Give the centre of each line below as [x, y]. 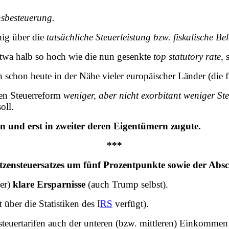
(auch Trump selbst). [127, 184]
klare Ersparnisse [49, 184]
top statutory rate [187, 56]
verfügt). [131, 203]
